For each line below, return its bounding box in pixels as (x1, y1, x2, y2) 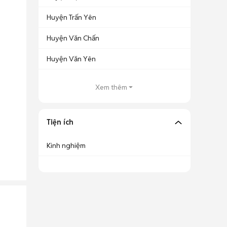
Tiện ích (47, 118, 73, 127)
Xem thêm (95, 83, 127, 92)
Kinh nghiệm (47, 141, 86, 150)
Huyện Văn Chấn (47, 33, 99, 43)
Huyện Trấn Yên (47, 13, 96, 22)
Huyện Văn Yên (47, 54, 96, 63)
